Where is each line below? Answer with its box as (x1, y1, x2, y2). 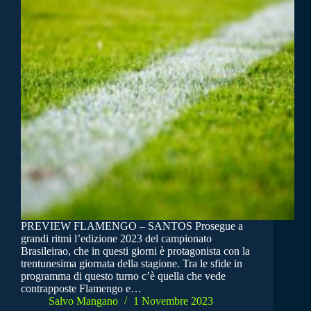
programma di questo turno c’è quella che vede (21, 270, 226, 283)
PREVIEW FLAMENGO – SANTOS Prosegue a (21, 220, 243, 233)
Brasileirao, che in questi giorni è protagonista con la (21, 245, 250, 258)
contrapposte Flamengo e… (21, 283, 142, 295)
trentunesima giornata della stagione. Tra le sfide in (21, 258, 242, 270)
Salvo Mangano (49, 295, 118, 308)
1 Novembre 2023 (133, 295, 213, 308)
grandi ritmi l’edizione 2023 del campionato (21, 233, 212, 245)
